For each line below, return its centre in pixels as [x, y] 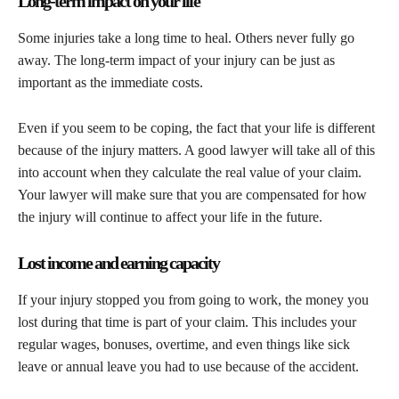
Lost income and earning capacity [118, 262]
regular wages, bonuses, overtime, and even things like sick [184, 344]
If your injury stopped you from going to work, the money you [193, 299]
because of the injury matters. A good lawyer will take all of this [196, 150]
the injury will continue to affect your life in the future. [172, 216]
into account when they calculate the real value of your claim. [190, 172]
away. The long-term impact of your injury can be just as [176, 60]
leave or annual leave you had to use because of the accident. [188, 366]
